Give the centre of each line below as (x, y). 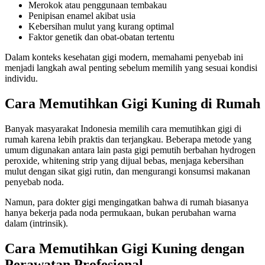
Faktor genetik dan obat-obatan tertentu (101, 37)
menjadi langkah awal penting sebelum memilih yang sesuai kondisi (131, 68)
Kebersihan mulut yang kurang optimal (101, 27)
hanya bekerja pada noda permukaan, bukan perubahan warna (120, 212)
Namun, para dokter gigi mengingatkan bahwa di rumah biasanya (127, 202)
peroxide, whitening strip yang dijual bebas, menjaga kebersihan (124, 160)
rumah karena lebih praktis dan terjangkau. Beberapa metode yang (128, 139)
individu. (21, 79)
